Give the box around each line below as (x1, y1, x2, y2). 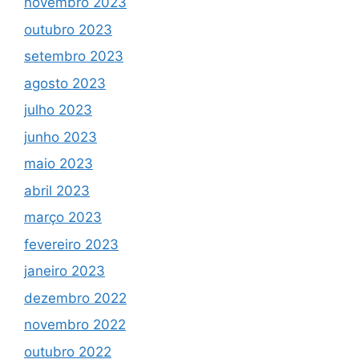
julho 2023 (24, 102, 92, 119)
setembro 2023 (24, 48, 123, 65)
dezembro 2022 (24, 289, 127, 306)
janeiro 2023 (24, 263, 105, 280)
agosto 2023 (24, 75, 106, 91)
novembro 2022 (24, 317, 126, 333)
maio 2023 (24, 155, 93, 172)
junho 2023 (24, 128, 97, 145)
